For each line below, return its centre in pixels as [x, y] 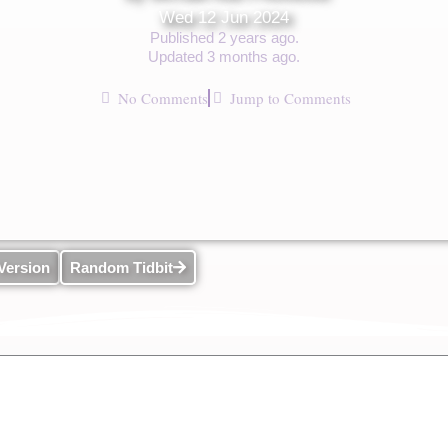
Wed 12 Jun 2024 [224, 17]
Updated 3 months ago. [224, 56]
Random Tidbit [121, 267]
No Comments [162, 98]
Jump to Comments [290, 98]
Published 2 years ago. [224, 37]
